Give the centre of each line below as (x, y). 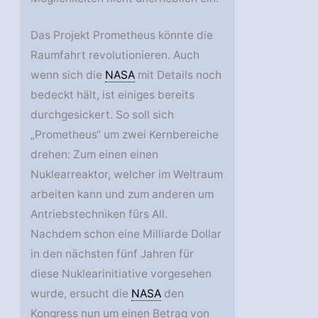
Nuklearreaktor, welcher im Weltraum (127, 175)
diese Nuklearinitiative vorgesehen (121, 274)
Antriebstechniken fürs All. (99, 214)
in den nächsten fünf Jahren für (113, 254)
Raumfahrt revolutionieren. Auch (115, 55)
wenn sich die (68, 75)
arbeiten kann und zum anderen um (122, 194)
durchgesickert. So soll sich (103, 115)
